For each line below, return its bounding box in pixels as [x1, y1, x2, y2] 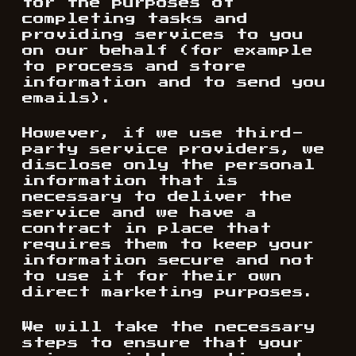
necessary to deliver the [22, 192, 292, 203]
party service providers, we [22, 144, 325, 155]
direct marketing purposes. [22, 287, 315, 298]
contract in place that [22, 223, 272, 234]
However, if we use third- [22, 128, 304, 139]
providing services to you [22, 29, 304, 41]
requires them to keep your [22, 239, 314, 250]
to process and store [22, 61, 246, 72]
